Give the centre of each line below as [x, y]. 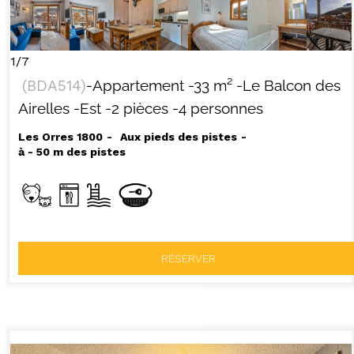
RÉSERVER [189, 258]
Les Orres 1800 [60, 137]
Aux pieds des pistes [178, 137]
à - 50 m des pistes [72, 152]
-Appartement [135, 86]
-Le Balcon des [288, 86]
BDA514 [53, 86]
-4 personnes [217, 109]
